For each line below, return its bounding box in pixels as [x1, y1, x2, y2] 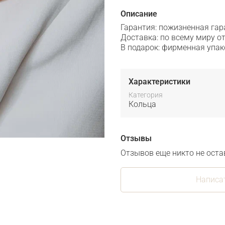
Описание [121, 9, 157, 19]
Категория [129, 91, 163, 99]
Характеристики [129, 77, 190, 87]
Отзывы [121, 134, 152, 144]
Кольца [129, 99, 156, 109]
